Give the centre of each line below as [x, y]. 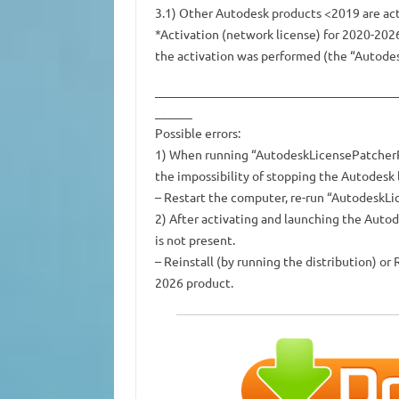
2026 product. [194, 283]
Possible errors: [197, 133]
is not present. [195, 240]
